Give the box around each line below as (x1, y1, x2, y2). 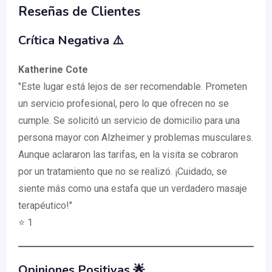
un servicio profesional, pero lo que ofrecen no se (18, 98, 229, 109)
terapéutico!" (18, 200, 72, 211)
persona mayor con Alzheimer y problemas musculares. (18, 132, 253, 143)
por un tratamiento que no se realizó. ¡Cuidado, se (18, 166, 227, 177)
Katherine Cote (18, 64, 88, 75)
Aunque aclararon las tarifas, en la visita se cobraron (18, 149, 238, 160)
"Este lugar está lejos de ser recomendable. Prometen (18, 81, 247, 92)
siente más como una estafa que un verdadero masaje (18, 183, 247, 194)
